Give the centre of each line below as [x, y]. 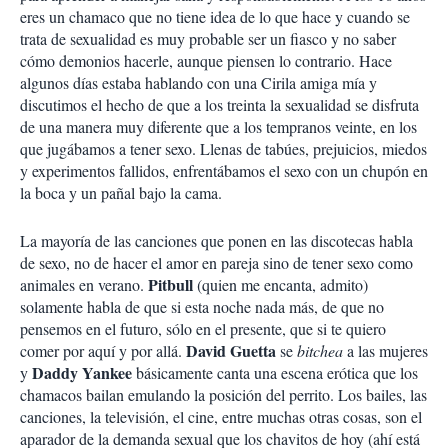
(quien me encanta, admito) [280, 284]
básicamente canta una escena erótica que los [275, 372]
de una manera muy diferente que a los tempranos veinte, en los [218, 126]
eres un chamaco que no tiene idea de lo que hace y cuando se [215, 16]
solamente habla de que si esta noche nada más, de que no [202, 306]
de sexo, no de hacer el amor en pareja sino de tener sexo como [216, 262]
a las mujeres [385, 350]
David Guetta [233, 350]
